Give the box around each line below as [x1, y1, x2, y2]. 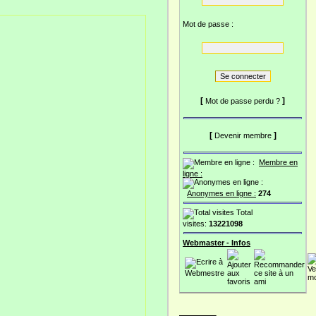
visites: [183, 219, 207, 228]
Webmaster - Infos [183, 238, 250, 247]
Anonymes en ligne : [187, 189, 256, 197]
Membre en [259, 158, 298, 166]
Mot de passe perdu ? [205, 97, 280, 105]
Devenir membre [214, 131, 272, 140]
